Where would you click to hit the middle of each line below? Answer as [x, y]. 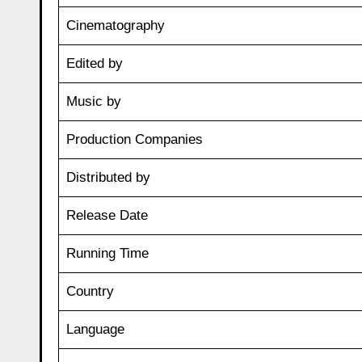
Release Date [107, 215]
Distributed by [108, 177]
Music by [93, 101]
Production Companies [134, 139]
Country [90, 291]
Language [95, 329]
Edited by [94, 63]
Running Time [107, 253]
